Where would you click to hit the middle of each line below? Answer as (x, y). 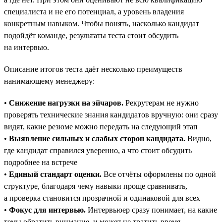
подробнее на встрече (41, 162)
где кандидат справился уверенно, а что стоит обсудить (98, 150)
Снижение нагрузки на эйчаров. (66, 103)
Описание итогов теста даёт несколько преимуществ (93, 69)
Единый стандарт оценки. (55, 174)
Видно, (198, 138)
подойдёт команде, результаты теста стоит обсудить (91, 35)
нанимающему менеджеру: (49, 81)
